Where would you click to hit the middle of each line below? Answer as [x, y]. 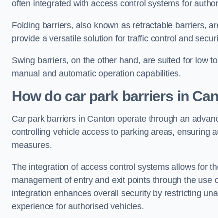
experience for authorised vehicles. [78, 206]
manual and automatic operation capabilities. [97, 73]
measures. [32, 145]
